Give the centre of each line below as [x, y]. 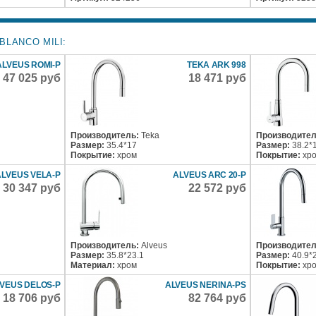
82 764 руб [218, 298]
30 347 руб [32, 188]
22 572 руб [218, 188]
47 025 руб [32, 78]
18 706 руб [32, 298]
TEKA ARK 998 [217, 65]
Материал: [94, 265]
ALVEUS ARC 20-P [210, 175]
